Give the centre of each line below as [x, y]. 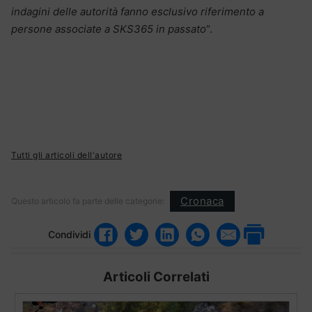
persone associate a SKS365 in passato [109, 29]
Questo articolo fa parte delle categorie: [88, 201]
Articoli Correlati [156, 276]
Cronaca [202, 201]
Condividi [69, 235]
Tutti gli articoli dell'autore [67, 155]
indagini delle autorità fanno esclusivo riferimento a [138, 11]
